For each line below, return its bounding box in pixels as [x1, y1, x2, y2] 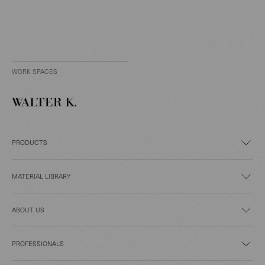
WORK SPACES [12, 66, 57, 76]
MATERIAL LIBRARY [12, 171, 71, 180]
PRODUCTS [12, 137, 47, 147]
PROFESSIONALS [12, 238, 64, 248]
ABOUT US [12, 205, 44, 214]
